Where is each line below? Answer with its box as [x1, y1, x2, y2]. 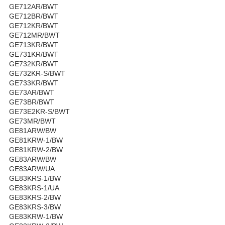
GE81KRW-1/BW [9, 136, 63, 144]
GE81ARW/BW [9, 126, 56, 135]
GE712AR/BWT [9, 2, 58, 11]
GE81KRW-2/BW [9, 145, 63, 154]
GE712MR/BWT [9, 31, 60, 39]
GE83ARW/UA [9, 164, 55, 173]
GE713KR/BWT [9, 40, 58, 49]
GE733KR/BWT [9, 78, 58, 87]
